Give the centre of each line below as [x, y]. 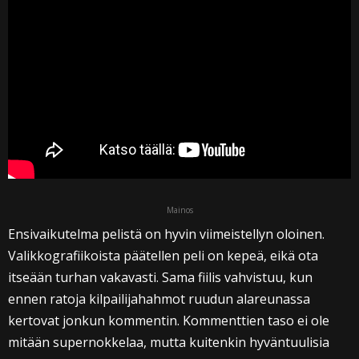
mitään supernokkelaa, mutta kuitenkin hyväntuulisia [169, 343]
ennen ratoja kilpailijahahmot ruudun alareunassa [159, 299]
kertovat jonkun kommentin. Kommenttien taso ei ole [169, 321]
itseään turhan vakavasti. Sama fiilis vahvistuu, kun [160, 278]
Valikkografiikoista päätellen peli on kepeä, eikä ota [163, 256]
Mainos [179, 210]
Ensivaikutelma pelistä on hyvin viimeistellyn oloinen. [166, 234]
